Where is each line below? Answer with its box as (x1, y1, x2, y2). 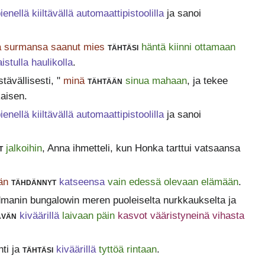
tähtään (87, 75, 122, 87)
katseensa (59, 176, 105, 188)
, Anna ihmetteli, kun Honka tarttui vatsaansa (41, 143, 240, 154)
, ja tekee (186, 75, 228, 87)
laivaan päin (62, 210, 115, 222)
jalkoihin (5, 143, 42, 154)
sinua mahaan (125, 75, 187, 87)
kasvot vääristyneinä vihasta (117, 210, 244, 222)
